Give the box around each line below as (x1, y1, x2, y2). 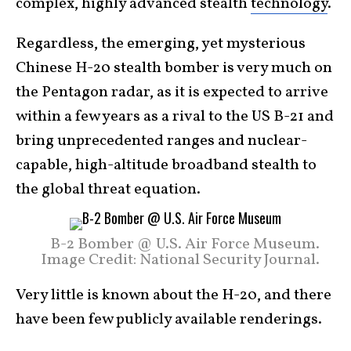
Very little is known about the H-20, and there (16, 284, 331, 306)
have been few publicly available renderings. (16, 309, 322, 331)
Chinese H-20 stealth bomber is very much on (16, 57, 332, 79)
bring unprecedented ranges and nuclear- (16, 130, 307, 152)
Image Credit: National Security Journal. (41, 249, 320, 271)
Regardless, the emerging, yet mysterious (16, 33, 306, 55)
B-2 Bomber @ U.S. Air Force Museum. (50, 233, 320, 255)
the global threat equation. (16, 179, 201, 201)
